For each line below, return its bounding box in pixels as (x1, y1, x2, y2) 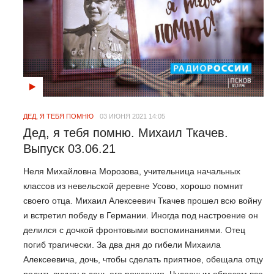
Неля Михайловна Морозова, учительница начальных (23, 166, 240, 176)
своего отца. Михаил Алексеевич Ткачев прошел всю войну (23, 195, 262, 206)
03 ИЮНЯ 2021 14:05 (100, 113, 165, 120)
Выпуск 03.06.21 (23, 142, 116, 156)
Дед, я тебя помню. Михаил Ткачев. (23, 126, 228, 140)
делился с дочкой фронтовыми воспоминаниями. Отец (23, 224, 245, 235)
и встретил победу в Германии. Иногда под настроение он (23, 210, 258, 220)
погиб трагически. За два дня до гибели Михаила (23, 239, 221, 250)
